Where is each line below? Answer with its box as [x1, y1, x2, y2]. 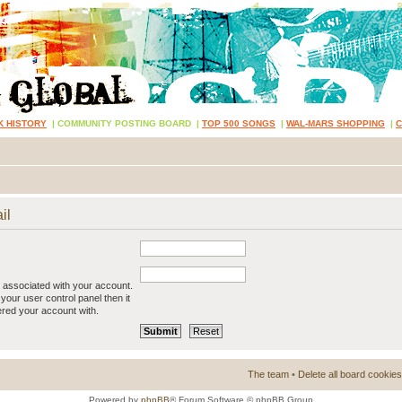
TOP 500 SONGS [202, 118, 275, 128]
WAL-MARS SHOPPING [286, 118, 385, 128]
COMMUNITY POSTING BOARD [57, 118, 191, 128]
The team [248, 369, 289, 380]
